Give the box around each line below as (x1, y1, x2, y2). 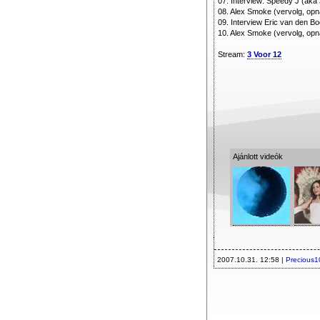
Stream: (218, 50, 247, 59)
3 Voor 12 (247, 50, 281, 59)
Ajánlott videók (232, 152, 283, 161)
